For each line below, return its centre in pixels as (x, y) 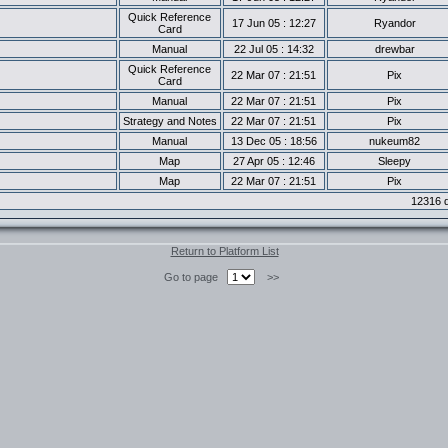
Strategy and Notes (169, 121)
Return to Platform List (224, 251)
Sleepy (394, 161)
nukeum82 (394, 141)
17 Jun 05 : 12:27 (273, 23)
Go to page (195, 277)
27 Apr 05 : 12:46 (273, 161)
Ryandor (394, 23)
